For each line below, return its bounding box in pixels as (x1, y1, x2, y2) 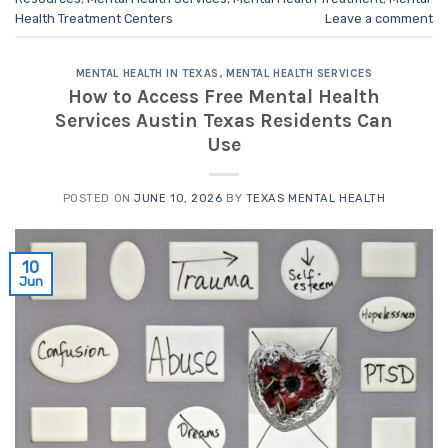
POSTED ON (62, 191, 135, 205)
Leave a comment (325, 10, 433, 26)
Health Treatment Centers (15, 10, 173, 26)
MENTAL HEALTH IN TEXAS (75, 67, 219, 81)
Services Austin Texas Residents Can (55, 108, 393, 132)
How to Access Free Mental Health (68, 84, 380, 108)
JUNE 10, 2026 (134, 191, 223, 205)
